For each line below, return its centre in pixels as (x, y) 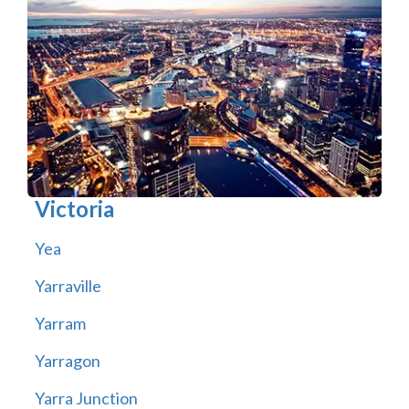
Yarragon (67, 361)
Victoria (74, 209)
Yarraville (68, 286)
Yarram (60, 324)
